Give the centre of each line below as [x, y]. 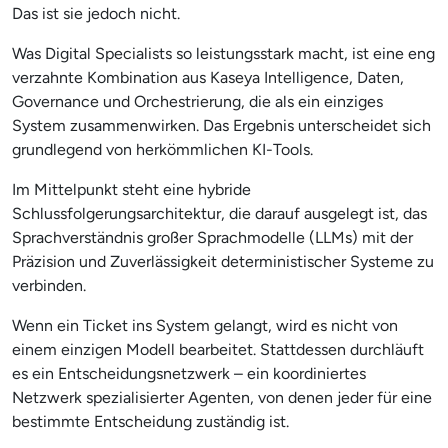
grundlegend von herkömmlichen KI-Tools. [162, 149]
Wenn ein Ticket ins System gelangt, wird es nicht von [205, 325]
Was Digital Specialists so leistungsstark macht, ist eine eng [223, 53]
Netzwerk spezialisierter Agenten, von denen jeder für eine [222, 397]
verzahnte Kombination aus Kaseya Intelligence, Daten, [208, 77]
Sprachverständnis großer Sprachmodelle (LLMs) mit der [212, 237]
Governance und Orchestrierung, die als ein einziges [197, 101]
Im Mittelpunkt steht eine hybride [131, 189]
